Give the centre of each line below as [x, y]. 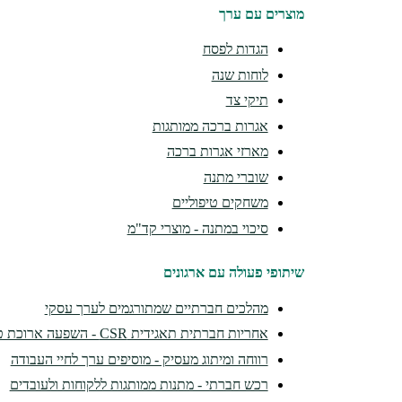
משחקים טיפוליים [220, 202]
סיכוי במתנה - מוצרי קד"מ [197, 228]
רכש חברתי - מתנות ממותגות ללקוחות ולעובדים [139, 385]
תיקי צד [247, 100]
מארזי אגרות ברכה [217, 151]
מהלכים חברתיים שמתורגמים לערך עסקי [156, 308]
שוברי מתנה [236, 177]
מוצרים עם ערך [261, 13]
